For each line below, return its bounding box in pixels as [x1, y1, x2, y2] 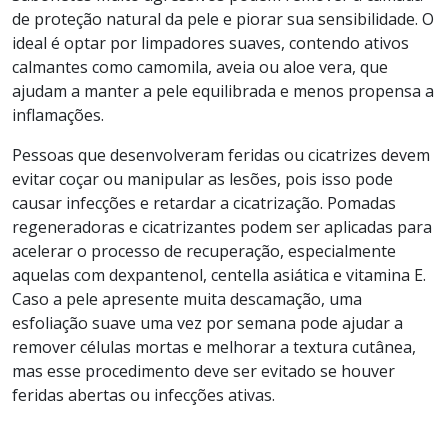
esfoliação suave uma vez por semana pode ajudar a [12, 311, 403, 334]
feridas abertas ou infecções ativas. [12, 383, 275, 406]
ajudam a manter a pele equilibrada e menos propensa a [12, 79, 434, 102]
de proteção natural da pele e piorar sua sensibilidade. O [12, 7, 434, 30]
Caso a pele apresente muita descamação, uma [12, 287, 362, 310]
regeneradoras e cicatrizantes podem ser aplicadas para [12, 215, 432, 238]
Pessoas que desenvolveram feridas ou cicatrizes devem [12, 143, 430, 166]
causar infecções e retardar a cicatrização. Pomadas [12, 191, 396, 214]
